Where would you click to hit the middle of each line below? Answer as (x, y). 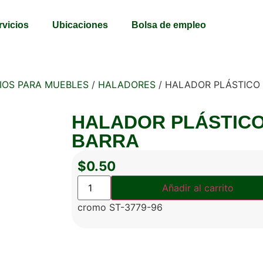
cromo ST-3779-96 (120, 207)
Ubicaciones (80, 25)
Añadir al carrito (198, 188)
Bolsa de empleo (168, 25)
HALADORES (127, 85)
